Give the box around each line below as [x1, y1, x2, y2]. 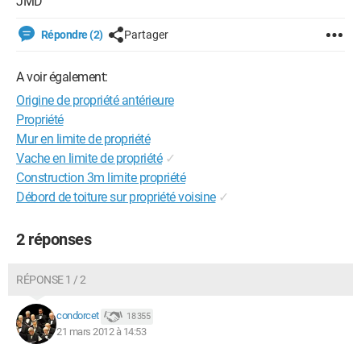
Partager [123, 28, 168, 41]
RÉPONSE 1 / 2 [16, 273, 86, 286]
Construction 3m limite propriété [16, 170, 185, 185]
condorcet [56, 309, 99, 322]
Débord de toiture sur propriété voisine [16, 189, 216, 205]
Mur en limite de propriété [16, 131, 150, 147]
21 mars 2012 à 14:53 [56, 326, 146, 338]
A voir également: [16, 69, 108, 85]
